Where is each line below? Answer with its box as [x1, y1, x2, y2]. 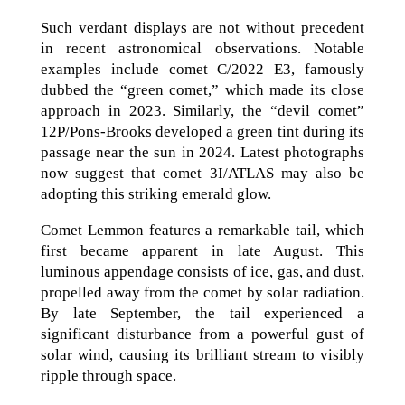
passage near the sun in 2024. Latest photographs [40, 143, 365, 161]
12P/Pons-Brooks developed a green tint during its [40, 122, 365, 140]
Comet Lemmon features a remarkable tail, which [40, 221, 365, 239]
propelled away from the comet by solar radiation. [40, 283, 365, 301]
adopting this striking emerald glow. [40, 184, 271, 202]
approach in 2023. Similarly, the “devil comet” [40, 101, 365, 119]
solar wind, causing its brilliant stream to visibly [40, 345, 365, 363]
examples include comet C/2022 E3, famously [40, 60, 365, 78]
